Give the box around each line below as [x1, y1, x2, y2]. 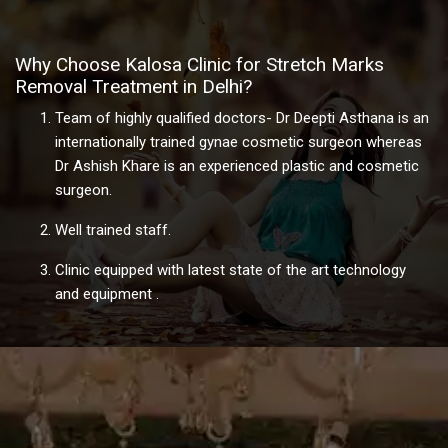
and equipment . [55, 285, 159, 304]
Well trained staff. [55, 221, 171, 240]
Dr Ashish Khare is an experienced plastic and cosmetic [55, 157, 419, 176]
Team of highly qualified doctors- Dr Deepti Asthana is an [55, 109, 429, 128]
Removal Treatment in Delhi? [15, 75, 252, 99]
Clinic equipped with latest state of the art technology [55, 261, 406, 280]
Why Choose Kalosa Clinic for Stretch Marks [15, 53, 384, 77]
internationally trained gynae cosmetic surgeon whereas [55, 133, 422, 152]
